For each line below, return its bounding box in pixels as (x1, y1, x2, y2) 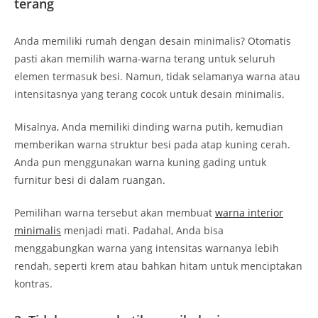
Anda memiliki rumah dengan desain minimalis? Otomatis (14, 33, 291, 48)
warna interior (215, 205, 283, 219)
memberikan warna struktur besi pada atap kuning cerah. (14, 137, 290, 151)
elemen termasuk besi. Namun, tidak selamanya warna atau (14, 69, 300, 83)
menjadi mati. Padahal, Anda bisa (61, 223, 224, 237)
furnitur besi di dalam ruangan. (14, 172, 168, 187)
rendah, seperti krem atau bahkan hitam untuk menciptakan (14, 258, 302, 273)
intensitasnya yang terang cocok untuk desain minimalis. (14, 87, 287, 101)
